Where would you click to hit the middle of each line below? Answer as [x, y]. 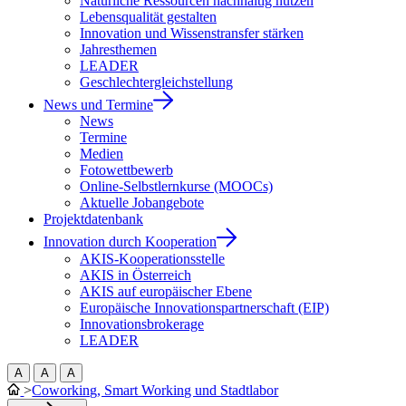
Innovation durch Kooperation [130, 242]
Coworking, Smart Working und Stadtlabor [155, 390]
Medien [101, 154]
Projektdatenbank [93, 219]
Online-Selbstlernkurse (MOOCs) [176, 187]
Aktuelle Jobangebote [142, 203]
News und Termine [98, 105]
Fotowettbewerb [126, 170]
